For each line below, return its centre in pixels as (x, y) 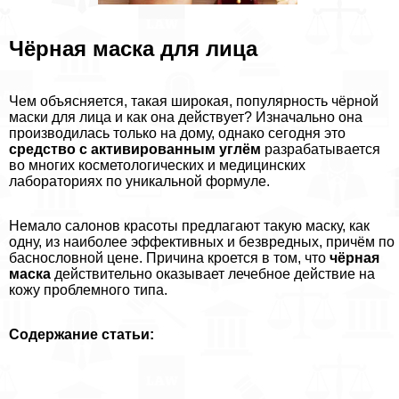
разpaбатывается (321, 149)
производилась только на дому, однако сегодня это (177, 133)
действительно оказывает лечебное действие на (213, 273)
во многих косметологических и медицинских (157, 165)
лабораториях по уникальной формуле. (139, 181)
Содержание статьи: (81, 334)
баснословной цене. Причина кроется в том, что (169, 257)
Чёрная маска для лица (133, 48)
